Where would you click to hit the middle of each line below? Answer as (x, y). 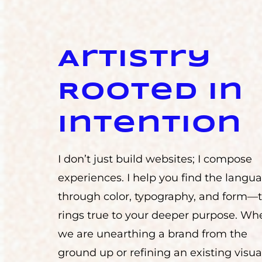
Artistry (135, 60)
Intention (150, 125)
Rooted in (151, 92)
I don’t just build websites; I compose (155, 159)
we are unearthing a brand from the (153, 234)
